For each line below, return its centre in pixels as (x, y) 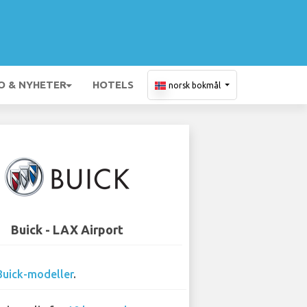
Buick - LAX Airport (67, 230)
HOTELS (113, 85)
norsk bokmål (195, 85)
